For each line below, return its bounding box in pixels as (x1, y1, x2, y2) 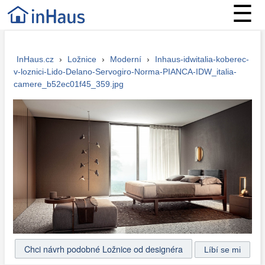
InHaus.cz (16, 54, 54, 64)
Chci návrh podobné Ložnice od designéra (24, 243, 183, 256)
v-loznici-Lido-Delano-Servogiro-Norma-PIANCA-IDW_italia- (13, 67, 237, 76)
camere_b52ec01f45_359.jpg (13, 79, 124, 89)
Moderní (109, 54, 141, 64)
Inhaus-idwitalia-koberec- (154, 54, 249, 64)
